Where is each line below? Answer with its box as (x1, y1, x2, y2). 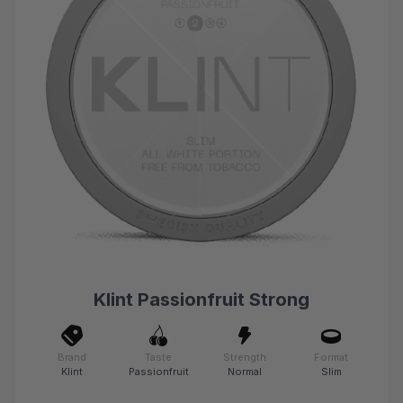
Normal (228, 365, 262, 379)
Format (314, 351, 348, 364)
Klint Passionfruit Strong (94, 289, 309, 311)
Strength (223, 351, 266, 364)
